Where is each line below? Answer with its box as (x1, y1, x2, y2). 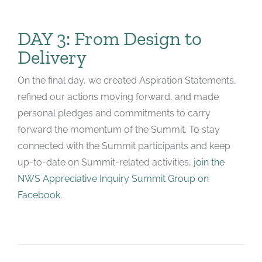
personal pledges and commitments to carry (17, 107, 211, 119)
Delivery (17, 45, 87, 68)
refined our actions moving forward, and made (17, 91, 219, 102)
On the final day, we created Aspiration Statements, (17, 74, 236, 86)
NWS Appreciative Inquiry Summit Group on (17, 173, 209, 184)
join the (193, 156, 225, 168)
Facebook (17, 189, 60, 201)
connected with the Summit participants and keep (17, 140, 230, 151)
